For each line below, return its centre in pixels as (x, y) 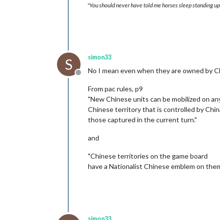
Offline (90, 77)
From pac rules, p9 (115, 88)
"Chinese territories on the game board (148, 156)
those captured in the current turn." (142, 119)
